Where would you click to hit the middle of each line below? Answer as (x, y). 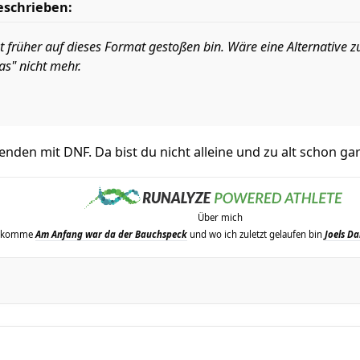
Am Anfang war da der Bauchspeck (111, 234)
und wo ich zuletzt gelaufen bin (256, 234)
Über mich (220, 217)
